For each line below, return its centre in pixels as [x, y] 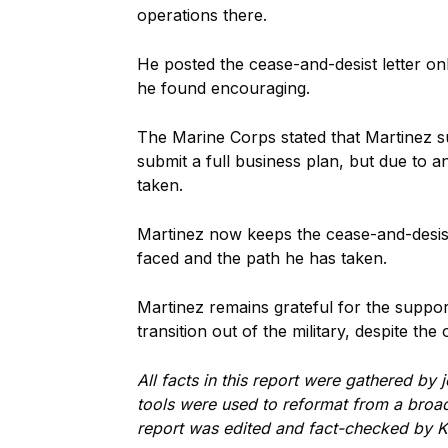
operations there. [202, 15]
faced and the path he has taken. [262, 258]
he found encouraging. [223, 88]
